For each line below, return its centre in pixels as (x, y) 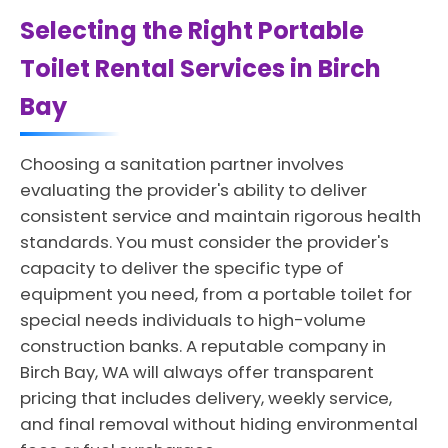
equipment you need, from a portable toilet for (216, 294)
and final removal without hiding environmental (219, 424)
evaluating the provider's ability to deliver (193, 190)
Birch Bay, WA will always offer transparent (197, 372)
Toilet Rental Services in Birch (200, 68)
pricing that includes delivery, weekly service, (206, 398)
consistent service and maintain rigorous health (220, 216)
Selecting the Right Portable (192, 30)
